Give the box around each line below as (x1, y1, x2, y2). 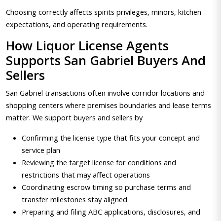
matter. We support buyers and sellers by (6, 112, 143, 122)
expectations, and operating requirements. (6, 19, 147, 29)
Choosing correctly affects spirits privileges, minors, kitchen (6, 7, 201, 17)
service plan (22, 145, 60, 155)
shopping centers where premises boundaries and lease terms (6, 100, 211, 110)
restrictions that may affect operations (22, 170, 150, 180)
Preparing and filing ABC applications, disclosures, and (22, 207, 200, 217)
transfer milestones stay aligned (22, 194, 127, 204)
